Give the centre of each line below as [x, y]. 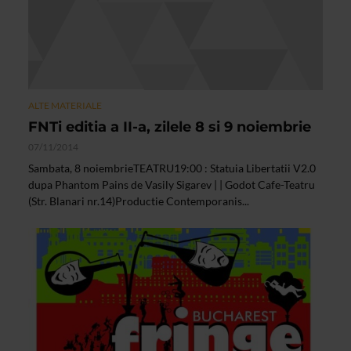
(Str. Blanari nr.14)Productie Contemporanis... [139, 201]
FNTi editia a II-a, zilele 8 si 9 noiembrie [170, 127]
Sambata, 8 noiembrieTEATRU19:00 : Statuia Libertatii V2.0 [172, 168]
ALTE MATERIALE [65, 105]
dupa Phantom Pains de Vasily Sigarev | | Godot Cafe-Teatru [172, 184]
